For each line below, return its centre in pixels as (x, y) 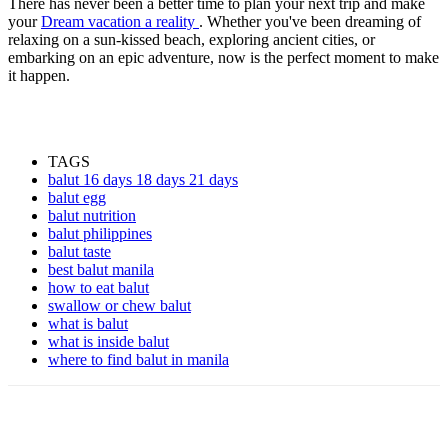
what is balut (88, 324)
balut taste (79, 252)
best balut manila (101, 270)
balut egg (77, 198)
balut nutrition (92, 216)
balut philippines (100, 234)
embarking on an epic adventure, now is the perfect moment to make (223, 58)
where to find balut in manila (138, 360)
